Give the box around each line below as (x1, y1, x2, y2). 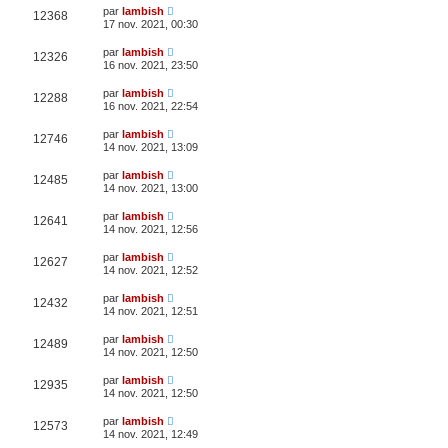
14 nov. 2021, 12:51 (103, 304, 198, 317)
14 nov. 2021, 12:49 (103, 427, 198, 440)
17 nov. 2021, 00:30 (103, 17, 198, 30)
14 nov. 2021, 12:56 (103, 222, 198, 235)
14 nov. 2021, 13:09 (103, 140, 198, 153)
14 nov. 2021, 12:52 (103, 263, 198, 276)
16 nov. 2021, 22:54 (103, 99, 198, 112)
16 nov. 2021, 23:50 (103, 58, 198, 71)
